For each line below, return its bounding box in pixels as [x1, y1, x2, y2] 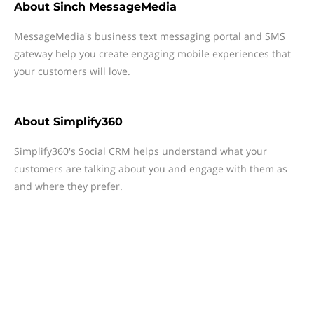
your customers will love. [14, 64, 130, 78]
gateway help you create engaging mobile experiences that [14, 47, 291, 60]
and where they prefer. [14, 179, 123, 193]
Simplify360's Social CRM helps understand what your [14, 144, 267, 158]
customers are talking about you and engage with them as [14, 162, 287, 175]
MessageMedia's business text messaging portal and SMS [14, 29, 285, 43]
